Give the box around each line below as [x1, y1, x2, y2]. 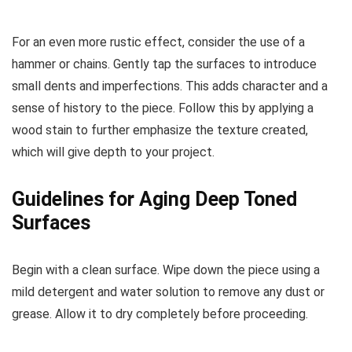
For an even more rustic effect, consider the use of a [12, 35, 305, 50]
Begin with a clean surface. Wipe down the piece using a [12, 262, 320, 278]
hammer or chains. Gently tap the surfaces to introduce [12, 57, 317, 72]
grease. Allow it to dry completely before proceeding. [12, 306, 308, 322]
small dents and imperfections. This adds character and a [12, 79, 328, 94]
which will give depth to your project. [12, 145, 214, 160]
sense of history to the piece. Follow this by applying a [12, 101, 313, 116]
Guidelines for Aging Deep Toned [12, 188, 297, 211]
